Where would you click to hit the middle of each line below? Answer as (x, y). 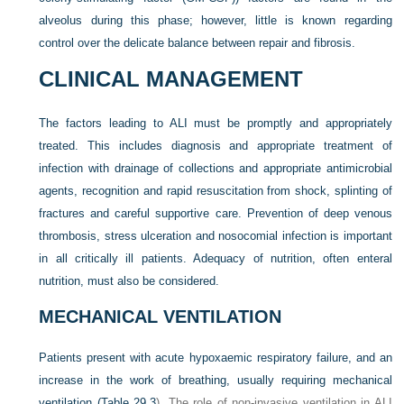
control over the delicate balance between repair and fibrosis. (197, 43)
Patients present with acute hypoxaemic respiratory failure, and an (216, 358)
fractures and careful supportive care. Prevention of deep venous (216, 214)
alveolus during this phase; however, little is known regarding (216, 21)
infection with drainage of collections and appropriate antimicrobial (216, 169)
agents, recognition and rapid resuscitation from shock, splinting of (216, 191)
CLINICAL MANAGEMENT (171, 79)
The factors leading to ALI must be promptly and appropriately (216, 124)
